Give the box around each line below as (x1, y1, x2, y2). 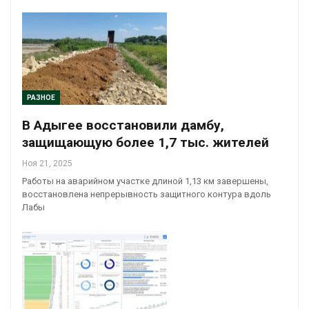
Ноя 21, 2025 (22, 159, 72, 169)
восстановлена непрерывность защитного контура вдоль (22, 189, 271, 200)
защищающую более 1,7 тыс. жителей (22, 134, 269, 151)
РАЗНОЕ (27, 94, 55, 102)
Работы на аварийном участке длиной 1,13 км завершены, (22, 176, 268, 187)
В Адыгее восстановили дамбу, (22, 117, 224, 134)
